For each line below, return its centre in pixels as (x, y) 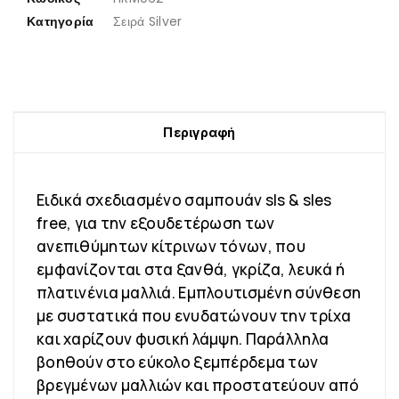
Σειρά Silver (148, 22)
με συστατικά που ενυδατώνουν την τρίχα (194, 316)
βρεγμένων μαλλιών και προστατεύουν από (198, 386)
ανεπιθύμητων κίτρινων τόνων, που (171, 247)
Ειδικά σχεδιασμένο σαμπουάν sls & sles (184, 200)
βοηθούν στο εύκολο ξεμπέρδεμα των (178, 362)
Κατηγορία (61, 22)
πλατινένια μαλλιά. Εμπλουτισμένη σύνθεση (199, 293)
